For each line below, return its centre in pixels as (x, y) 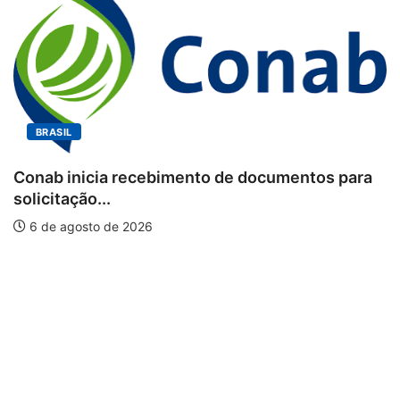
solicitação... (62, 199)
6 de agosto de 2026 (89, 227)
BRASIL (54, 133)
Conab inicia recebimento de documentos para (193, 178)
